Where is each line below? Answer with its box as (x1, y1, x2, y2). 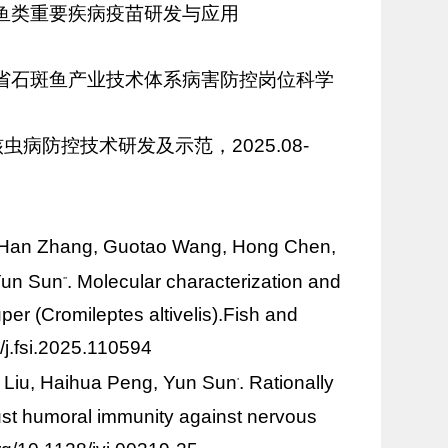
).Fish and (211, 304, 298, 326)
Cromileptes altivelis (40, 304, 212, 326)
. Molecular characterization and (66, 271, 341, 293)
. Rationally (239, 372, 335, 394)
